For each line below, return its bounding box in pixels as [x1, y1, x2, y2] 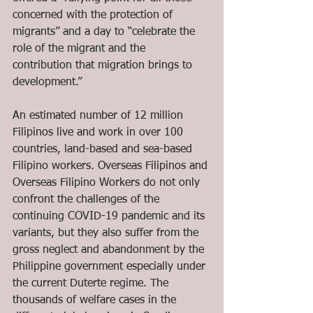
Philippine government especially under [13, 261, 209, 272]
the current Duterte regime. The [13, 278, 172, 289]
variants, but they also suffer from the [13, 228, 202, 239]
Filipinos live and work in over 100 [13, 127, 187, 138]
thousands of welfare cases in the [13, 295, 180, 306]
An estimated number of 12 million [13, 110, 187, 122]
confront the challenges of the [13, 194, 163, 205]
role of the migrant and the [13, 43, 149, 54]
